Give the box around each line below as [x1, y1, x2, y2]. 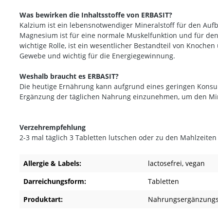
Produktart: [23, 194, 63, 204]
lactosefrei [148, 158, 182, 168]
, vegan [182, 158, 205, 168]
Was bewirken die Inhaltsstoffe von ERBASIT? [19, 10, 172, 19]
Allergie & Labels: [23, 158, 81, 168]
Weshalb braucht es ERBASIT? [19, 71, 119, 81]
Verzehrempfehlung [19, 122, 86, 132]
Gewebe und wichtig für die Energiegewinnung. [19, 51, 175, 60]
